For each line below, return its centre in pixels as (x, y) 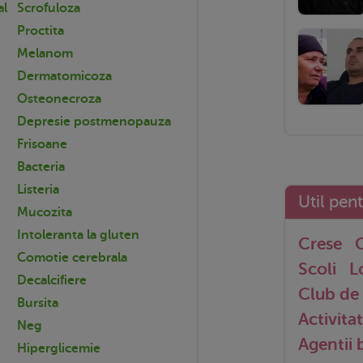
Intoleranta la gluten (78, 235)
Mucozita (45, 212)
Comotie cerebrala (72, 257)
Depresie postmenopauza (94, 121)
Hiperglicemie (59, 348)
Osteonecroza (59, 98)
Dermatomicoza (64, 76)
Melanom (45, 53)
